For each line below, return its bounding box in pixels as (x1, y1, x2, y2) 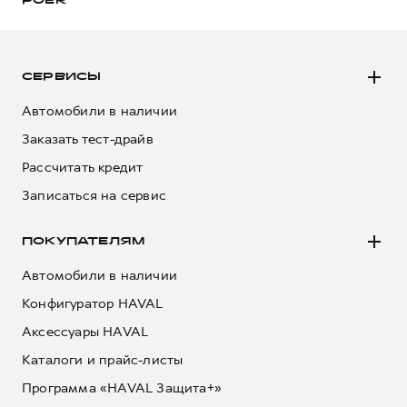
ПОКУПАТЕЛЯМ (22, 236, 145, 246)
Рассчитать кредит (22, 158, 144, 176)
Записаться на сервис (22, 186, 166, 204)
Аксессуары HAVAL (22, 323, 149, 341)
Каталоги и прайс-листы (22, 351, 184, 369)
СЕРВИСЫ (22, 72, 102, 82)
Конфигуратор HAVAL (22, 294, 164, 313)
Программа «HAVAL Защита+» (22, 379, 222, 397)
